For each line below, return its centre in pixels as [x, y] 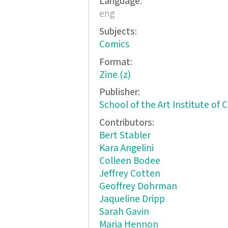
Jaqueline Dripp [132, 199]
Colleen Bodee [130, 161]
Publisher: [120, 93]
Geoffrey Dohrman [138, 186]
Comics [114, 45]
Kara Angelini [126, 148]
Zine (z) [115, 75]
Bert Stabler [125, 135]
